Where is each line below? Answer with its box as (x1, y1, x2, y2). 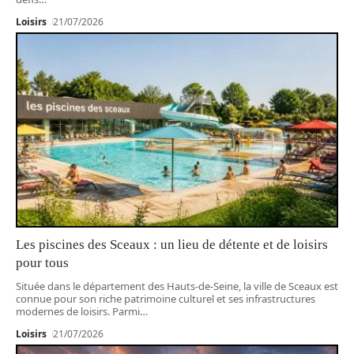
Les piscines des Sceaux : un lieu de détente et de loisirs (16, 236, 328, 252)
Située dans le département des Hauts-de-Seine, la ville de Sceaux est (16, 278, 338, 293)
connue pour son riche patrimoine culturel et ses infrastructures (16, 291, 315, 306)
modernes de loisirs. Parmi (16, 303, 140, 318)
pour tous (16, 254, 69, 270)
